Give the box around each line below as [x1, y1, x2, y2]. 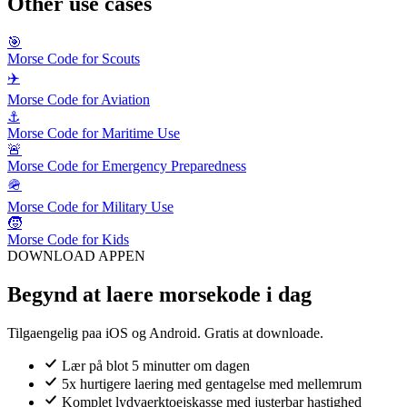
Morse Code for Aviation [7, 92, 150, 108]
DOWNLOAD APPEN [7, 248, 145, 264]
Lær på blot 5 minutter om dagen [62, 357, 250, 373]
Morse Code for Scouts [7, 51, 140, 67]
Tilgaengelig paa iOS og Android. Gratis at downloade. [7, 324, 323, 341]
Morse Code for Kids [7, 232, 129, 248]
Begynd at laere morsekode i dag [7, 282, 312, 306]
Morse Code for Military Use [7, 199, 174, 215]
